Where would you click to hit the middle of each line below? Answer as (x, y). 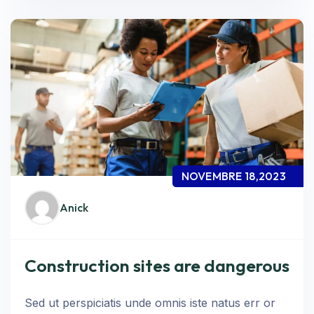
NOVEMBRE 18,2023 (233, 176)
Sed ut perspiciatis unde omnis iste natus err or (150, 303)
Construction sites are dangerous (157, 266)
